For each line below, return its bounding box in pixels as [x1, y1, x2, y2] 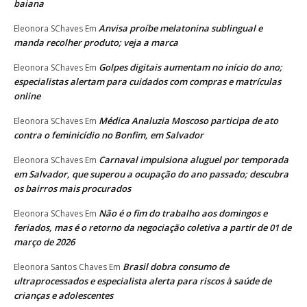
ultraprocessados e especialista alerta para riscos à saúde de [14, 274, 271, 287]
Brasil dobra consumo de [123, 260, 229, 273]
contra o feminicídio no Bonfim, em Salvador [14, 128, 204, 141]
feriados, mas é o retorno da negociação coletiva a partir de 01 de [14, 221, 291, 234]
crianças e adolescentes [14, 288, 115, 302]
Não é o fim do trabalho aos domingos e [99, 206, 267, 219]
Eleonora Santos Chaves [14, 260, 107, 273]
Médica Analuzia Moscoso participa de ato [99, 114, 278, 127]
